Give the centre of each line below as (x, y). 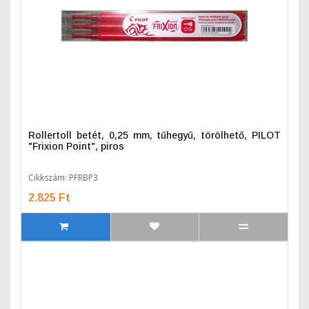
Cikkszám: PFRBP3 (63, 178)
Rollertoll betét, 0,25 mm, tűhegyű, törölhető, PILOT (154, 135)
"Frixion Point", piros (76, 146)
